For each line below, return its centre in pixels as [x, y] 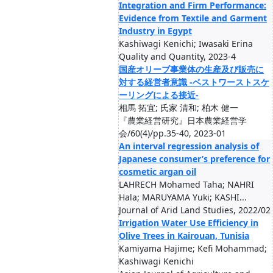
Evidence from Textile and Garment [193, 18]
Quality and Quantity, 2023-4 [177, 56]
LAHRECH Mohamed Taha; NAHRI [186, 184]
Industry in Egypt [155, 31]
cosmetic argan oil [158, 172]
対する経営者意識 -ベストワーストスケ [194, 82]
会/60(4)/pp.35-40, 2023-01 [172, 133]
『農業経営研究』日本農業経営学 [183, 120]
